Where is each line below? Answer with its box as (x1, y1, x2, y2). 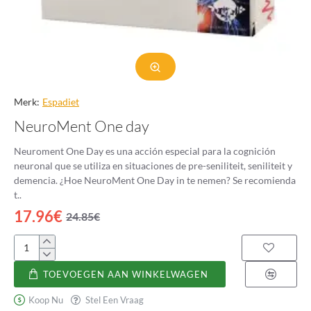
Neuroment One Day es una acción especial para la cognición (14, 145, 276, 157)
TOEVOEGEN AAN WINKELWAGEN (43, 268, 209, 280)
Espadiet (42, 96, 79, 108)
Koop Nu (28, 294, 64, 305)
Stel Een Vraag (85, 294, 144, 305)
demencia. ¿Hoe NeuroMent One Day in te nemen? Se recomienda (14, 174, 60, 186)
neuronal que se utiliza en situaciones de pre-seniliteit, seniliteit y (14, 160, 292, 171)
